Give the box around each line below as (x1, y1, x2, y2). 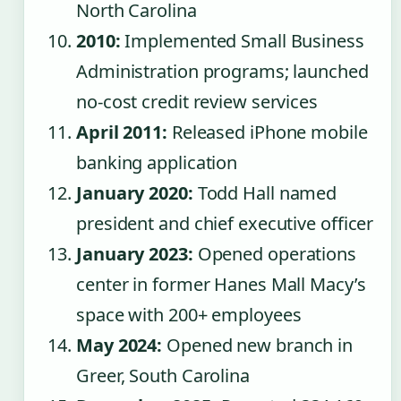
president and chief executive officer (76, 210, 374, 235)
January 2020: (76, 180, 193, 205)
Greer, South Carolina (76, 363, 250, 388)
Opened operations (192, 241, 356, 266)
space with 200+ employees (76, 302, 302, 327)
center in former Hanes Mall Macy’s (76, 271, 366, 296)
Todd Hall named (192, 180, 337, 205)
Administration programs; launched (76, 58, 369, 83)
